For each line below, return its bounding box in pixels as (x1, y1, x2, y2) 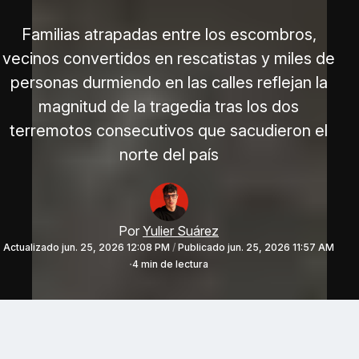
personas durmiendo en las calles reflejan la (10, 73, 328, 92)
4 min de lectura (132, 258, 209, 270)
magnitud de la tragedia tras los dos (38, 97, 300, 116)
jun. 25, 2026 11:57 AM (228, 241, 335, 253)
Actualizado (3, 241, 63, 253)
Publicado (178, 241, 228, 253)
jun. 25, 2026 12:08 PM (62, 241, 171, 253)
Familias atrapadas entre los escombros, (21, 25, 317, 44)
